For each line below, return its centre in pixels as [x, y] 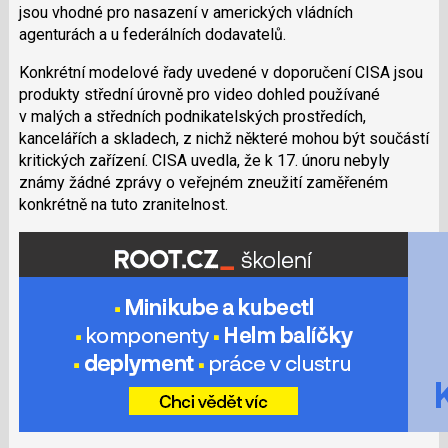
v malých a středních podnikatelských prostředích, [192, 117]
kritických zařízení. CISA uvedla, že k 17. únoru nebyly [204, 161]
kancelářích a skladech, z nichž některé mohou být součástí [223, 139]
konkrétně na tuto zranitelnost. [123, 205]
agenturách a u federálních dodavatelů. [152, 35]
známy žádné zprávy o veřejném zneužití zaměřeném [203, 183]
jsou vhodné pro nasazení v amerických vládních [185, 13]
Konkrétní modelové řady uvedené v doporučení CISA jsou [220, 73]
